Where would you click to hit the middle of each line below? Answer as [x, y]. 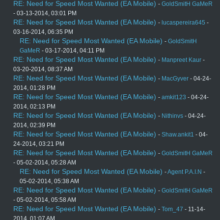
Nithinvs [172, 116]
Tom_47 [172, 209]
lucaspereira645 [183, 23]
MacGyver [175, 79]
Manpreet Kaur [181, 60]
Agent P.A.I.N [185, 172]
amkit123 [174, 97]
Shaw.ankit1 [178, 135]
